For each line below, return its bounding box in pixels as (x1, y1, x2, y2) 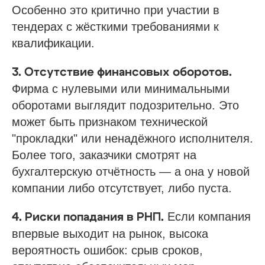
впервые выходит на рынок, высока (12, 227, 208, 240)
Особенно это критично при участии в (12, 4, 219, 17)
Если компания (164, 210, 251, 223)
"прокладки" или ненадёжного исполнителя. (12, 132, 253, 145)
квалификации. (12, 37, 95, 50)
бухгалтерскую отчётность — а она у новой (12, 165, 250, 178)
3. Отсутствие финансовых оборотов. (12, 66, 232, 78)
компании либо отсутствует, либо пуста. (12, 182, 232, 195)
